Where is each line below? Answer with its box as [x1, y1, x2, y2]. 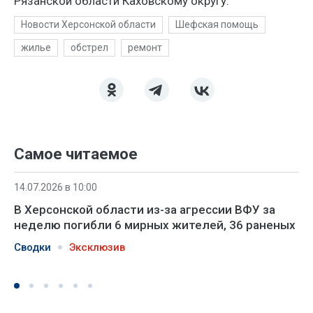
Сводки [14, 240, 51, 254]
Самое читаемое [14, 145, 138, 163]
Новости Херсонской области [21, 18, 156, 30]
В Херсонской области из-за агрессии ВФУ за [14, 202, 275, 217]
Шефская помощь [175, 18, 259, 30]
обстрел [71, 41, 108, 53]
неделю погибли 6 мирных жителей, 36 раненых [14, 217, 296, 232]
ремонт [128, 41, 162, 53]
